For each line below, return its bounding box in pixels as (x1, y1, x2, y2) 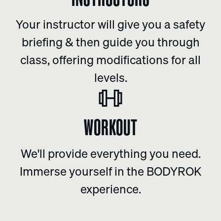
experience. (80, 181, 141, 197)
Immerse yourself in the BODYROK (20, 163, 201, 179)
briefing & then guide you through (21, 34, 200, 50)
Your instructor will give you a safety (16, 16, 205, 32)
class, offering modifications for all (20, 51, 201, 68)
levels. (94, 69, 127, 85)
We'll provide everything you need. (20, 145, 201, 161)
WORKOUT (83, 112, 138, 142)
